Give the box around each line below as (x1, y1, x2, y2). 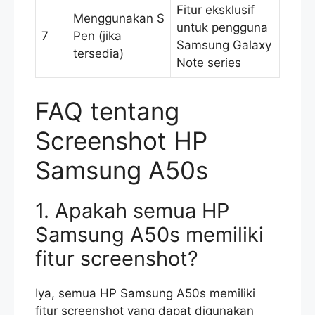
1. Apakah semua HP (35, 198, 229, 223)
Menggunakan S (73, 11, 165, 26)
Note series (176, 56, 241, 70)
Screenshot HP (35, 125, 207, 155)
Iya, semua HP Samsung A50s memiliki (35, 285, 255, 300)
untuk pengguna (176, 20, 268, 35)
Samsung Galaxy (176, 38, 271, 53)
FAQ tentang (35, 96, 179, 126)
